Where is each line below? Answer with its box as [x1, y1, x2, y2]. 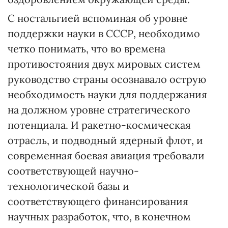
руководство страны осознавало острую [8, 73, 206, 85]
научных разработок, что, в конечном [8, 210, 191, 223]
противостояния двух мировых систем [8, 58, 201, 70]
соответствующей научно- [8, 164, 139, 177]
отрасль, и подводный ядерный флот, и [8, 134, 203, 147]
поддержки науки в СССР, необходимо [8, 27, 200, 40]
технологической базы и [8, 180, 129, 192]
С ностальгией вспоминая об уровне [8, 12, 188, 24]
